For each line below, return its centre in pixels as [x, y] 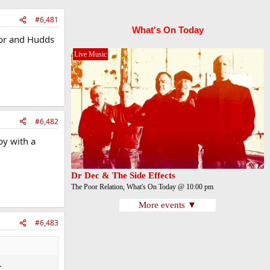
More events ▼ [168, 205]
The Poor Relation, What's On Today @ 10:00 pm [142, 187]
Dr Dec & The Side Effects [123, 175]
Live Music [90, 54]
